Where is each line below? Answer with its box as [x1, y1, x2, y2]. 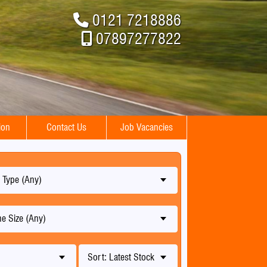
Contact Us [46, 122, 87, 133]
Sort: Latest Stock [87, 251, 154, 263]
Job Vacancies [120, 122, 173, 133]
